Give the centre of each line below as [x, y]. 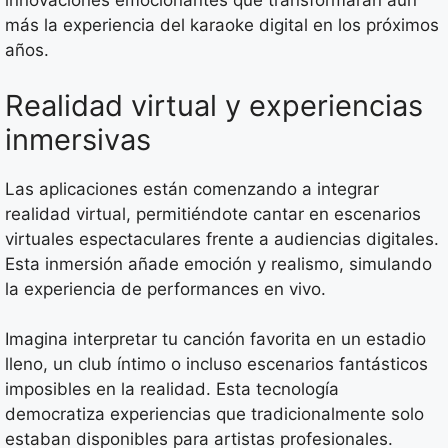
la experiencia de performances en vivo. [165, 288]
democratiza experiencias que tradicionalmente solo [214, 414]
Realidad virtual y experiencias [214, 105]
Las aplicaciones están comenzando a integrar [192, 188]
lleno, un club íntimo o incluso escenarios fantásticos [216, 364]
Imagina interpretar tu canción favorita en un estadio [215, 339]
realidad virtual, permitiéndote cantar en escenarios [213, 213]
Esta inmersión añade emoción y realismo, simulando [218, 263]
